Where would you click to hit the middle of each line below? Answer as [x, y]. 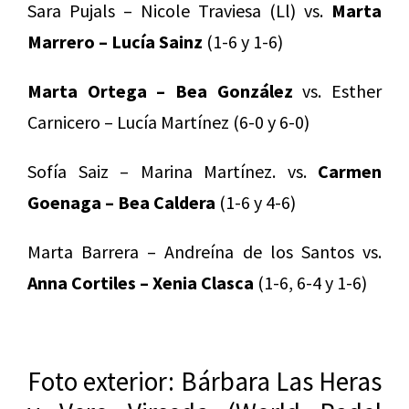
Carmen [350, 171]
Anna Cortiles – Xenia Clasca [141, 282]
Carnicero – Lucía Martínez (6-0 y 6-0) [168, 121]
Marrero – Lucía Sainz [115, 41]
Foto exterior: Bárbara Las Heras [204, 381]
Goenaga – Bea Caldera [121, 202]
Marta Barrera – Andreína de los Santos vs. [204, 251]
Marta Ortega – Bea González [160, 90]
